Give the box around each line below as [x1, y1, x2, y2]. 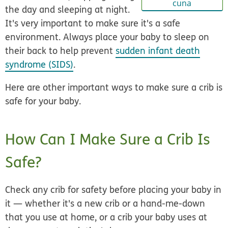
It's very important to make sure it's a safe [5, 17, 181, 30]
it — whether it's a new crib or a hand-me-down [5, 197, 206, 210]
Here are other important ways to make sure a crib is [5, 81, 223, 94]
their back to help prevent [5, 44, 116, 58]
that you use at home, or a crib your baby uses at [5, 211, 208, 224]
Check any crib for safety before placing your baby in [5, 183, 222, 196]
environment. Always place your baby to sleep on [5, 31, 210, 44]
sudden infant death [116, 44, 201, 58]
